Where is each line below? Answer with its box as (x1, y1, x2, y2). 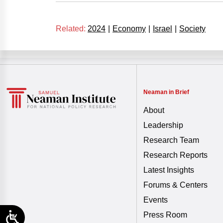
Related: (56, 24, 86, 33)
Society (179, 24, 206, 33)
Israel (153, 24, 172, 33)
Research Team (143, 136, 199, 144)
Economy (112, 24, 146, 33)
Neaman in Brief (143, 89, 189, 96)
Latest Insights (143, 166, 194, 174)
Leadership (143, 121, 183, 129)
